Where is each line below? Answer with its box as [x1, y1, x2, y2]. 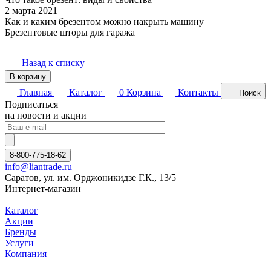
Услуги [5, 238, 34, 249]
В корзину [10, 72, 46, 82]
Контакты [178, 87, 218, 98]
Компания [5, 249, 47, 260]
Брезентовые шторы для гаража [5, 27, 135, 38]
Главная [19, 87, 52, 98]
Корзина [126, 87, 161, 98]
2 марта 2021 [5, 5, 57, 16]
